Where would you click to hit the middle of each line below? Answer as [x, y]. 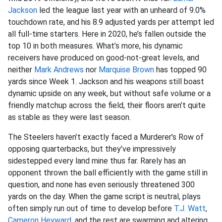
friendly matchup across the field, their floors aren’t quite [107, 105]
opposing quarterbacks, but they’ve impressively [92, 149]
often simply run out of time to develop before [91, 208]
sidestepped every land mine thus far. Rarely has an [97, 161]
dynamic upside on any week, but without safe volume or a [109, 93]
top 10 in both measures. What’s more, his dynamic [95, 46]
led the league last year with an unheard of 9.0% [121, 10]
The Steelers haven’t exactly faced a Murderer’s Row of [106, 137]
